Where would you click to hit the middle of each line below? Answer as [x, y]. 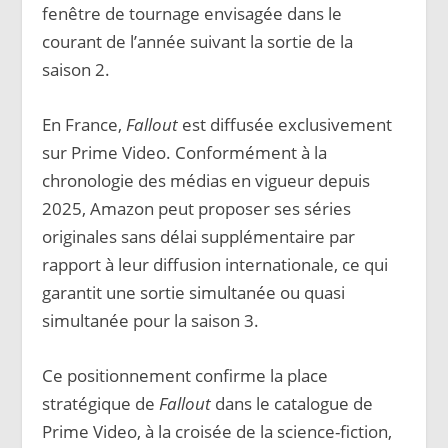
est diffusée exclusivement [285, 125]
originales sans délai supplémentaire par [199, 237]
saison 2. [76, 69]
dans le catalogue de [292, 404]
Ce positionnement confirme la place [185, 376]
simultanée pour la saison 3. [151, 321]
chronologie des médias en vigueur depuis [206, 181]
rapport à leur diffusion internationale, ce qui [215, 265]
